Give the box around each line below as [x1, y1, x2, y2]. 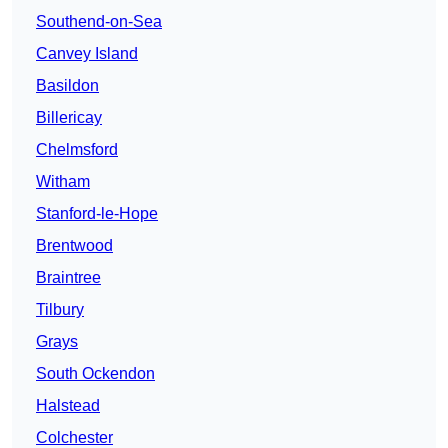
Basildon [36, 77, 99, 95]
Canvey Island [36, 45, 138, 63]
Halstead [36, 397, 100, 415]
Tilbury [36, 301, 84, 319]
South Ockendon [36, 365, 155, 383]
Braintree [36, 269, 101, 287]
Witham [36, 173, 90, 191]
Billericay [36, 109, 102, 127]
